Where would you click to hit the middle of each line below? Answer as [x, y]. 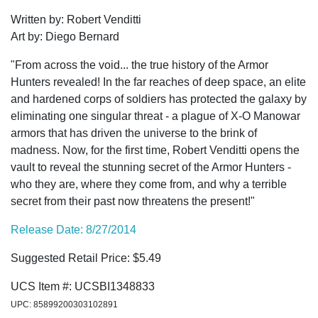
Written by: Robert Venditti [76, 20]
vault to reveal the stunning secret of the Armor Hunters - [151, 168]
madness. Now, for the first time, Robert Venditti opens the [155, 150]
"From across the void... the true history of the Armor [139, 65]
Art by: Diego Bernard [65, 37]
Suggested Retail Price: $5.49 [86, 258]
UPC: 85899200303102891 [64, 305]
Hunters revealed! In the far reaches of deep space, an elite [158, 82]
